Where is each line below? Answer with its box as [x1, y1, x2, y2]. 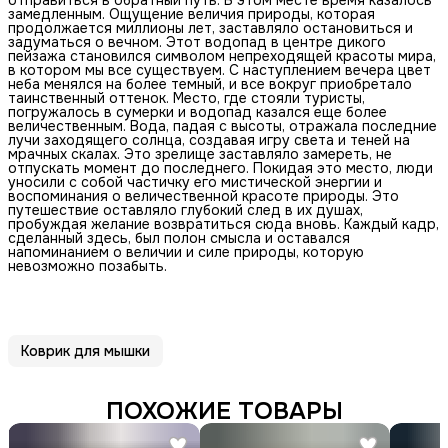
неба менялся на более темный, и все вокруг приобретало [8, 74, 412, 93]
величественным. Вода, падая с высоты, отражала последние [8, 116, 437, 135]
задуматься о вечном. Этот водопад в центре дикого [8, 32, 386, 51]
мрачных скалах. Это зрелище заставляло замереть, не [8, 144, 392, 163]
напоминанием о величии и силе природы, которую [8, 242, 364, 261]
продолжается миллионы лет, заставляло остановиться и [8, 18, 413, 37]
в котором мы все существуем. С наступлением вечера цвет [8, 60, 431, 79]
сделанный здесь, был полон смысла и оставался [8, 228, 350, 247]
